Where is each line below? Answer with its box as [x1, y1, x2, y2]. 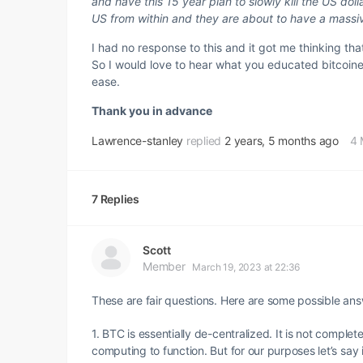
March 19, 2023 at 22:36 [192, 261, 301, 273]
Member [143, 259, 186, 273]
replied [186, 134, 225, 147]
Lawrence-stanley [92, 134, 184, 147]
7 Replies [92, 191, 139, 206]
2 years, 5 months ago [224, 134, 339, 147]
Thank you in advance [92, 104, 212, 117]
